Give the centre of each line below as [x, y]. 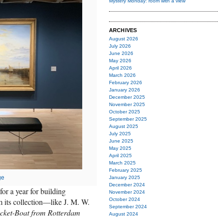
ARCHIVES [123, 30]
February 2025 [126, 170]
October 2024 [125, 199]
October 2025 [125, 112]
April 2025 [120, 155]
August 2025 [124, 126]
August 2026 [124, 39]
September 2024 [128, 207]
